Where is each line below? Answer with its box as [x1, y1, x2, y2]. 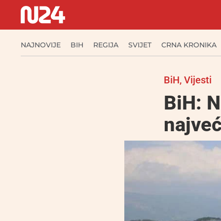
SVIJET [128, 40, 151, 49]
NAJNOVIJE [21, 40, 61, 49]
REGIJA [93, 40, 118, 49]
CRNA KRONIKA [161, 40, 217, 49]
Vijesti [184, 74, 212, 86]
